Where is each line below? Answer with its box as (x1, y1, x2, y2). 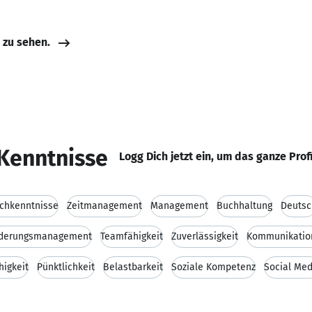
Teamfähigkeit (100, 231, 163, 242)
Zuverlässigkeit (171, 231, 238, 242)
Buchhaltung (217, 200, 272, 212)
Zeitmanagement (67, 200, 142, 212)
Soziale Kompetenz (171, 261, 256, 273)
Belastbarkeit (103, 261, 163, 273)
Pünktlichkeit (37, 261, 95, 273)
